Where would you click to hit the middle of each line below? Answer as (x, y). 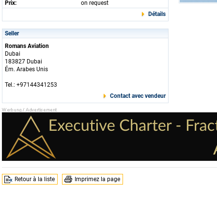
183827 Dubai (23, 62)
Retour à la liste (35, 179)
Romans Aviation (27, 46)
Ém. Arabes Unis (26, 69)
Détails (157, 14)
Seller (12, 33)
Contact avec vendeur (138, 96)
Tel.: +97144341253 (31, 85)
